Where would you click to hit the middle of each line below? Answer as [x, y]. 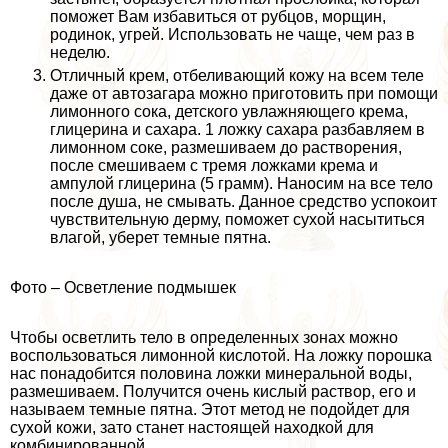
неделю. [80, 52]
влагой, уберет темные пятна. [160, 237]
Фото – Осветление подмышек [123, 287]
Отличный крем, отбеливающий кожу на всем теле [237, 75]
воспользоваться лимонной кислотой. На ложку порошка [221, 355]
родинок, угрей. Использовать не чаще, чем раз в [232, 34]
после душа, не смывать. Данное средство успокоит [243, 201]
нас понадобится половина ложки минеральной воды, [211, 373]
